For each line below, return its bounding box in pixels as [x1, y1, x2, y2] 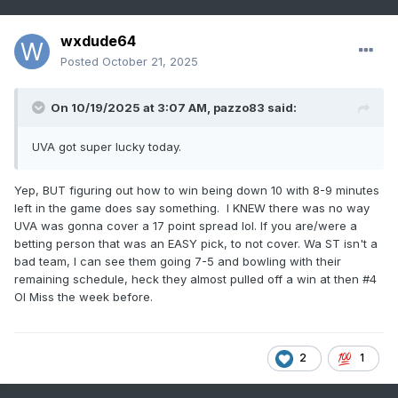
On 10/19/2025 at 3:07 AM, [51, 100, 213, 115]
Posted [60, 54, 102, 69]
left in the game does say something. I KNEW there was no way [14, 201, 370, 216]
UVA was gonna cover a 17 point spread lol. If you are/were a [14, 219, 357, 234]
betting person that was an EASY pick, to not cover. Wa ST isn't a [14, 236, 378, 251]
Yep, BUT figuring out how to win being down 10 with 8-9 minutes [14, 183, 379, 198]
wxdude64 [60, 32, 136, 51]
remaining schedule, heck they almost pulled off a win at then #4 [14, 272, 377, 287]
